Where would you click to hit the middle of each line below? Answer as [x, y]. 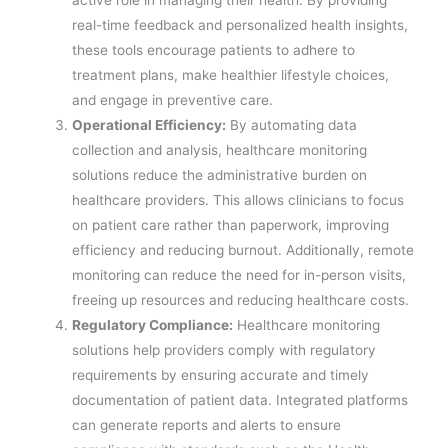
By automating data [292, 124]
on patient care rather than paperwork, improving [231, 224]
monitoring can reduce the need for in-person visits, [239, 274]
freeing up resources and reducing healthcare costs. [241, 299]
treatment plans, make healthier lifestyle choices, [231, 74]
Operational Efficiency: [149, 124]
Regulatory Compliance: [153, 324]
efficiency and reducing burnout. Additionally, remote [243, 249]
